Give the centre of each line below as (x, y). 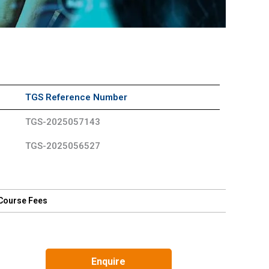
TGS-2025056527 (63, 146)
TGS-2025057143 (63, 122)
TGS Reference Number (76, 97)
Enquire (109, 262)
